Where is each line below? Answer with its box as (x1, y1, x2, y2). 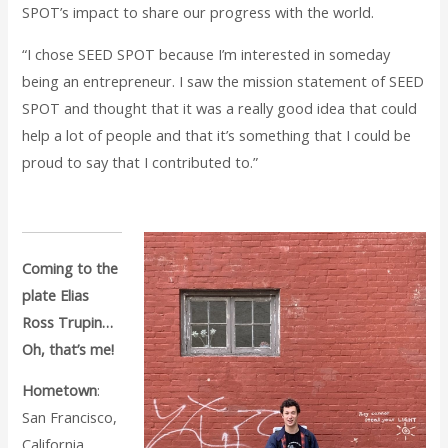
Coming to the (22, 257, 119, 278)
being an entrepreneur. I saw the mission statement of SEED (22, 70, 425, 91)
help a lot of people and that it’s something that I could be (22, 124, 412, 145)
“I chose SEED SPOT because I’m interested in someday (22, 43, 391, 64)
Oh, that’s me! (22, 338, 115, 359)
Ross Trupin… (22, 311, 114, 332)
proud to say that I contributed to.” (22, 151, 259, 172)
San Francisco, (22, 407, 118, 428)
